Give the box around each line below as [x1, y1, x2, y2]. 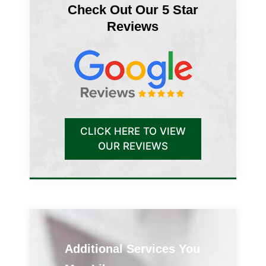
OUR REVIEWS [97, 140, 168, 152]
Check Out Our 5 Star [67, 2, 198, 17]
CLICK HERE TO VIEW [80, 125, 186, 137]
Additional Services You [64, 242, 200, 255]
